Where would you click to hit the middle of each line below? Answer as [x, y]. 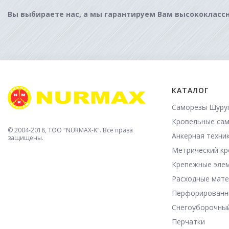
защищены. [26, 138]
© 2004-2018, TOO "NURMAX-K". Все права [70, 130]
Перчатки [189, 221]
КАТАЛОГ [190, 90]
